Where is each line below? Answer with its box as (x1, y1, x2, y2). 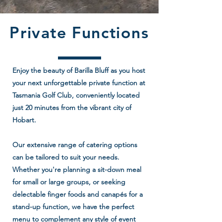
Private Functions (9, 22, 149, 42)
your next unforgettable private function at (12, 78, 145, 87)
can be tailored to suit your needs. (12, 153, 119, 162)
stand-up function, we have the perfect (12, 202, 134, 211)
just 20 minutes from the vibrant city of (12, 103, 131, 112)
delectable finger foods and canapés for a (12, 190, 143, 199)
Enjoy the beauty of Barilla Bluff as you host (12, 66, 145, 75)
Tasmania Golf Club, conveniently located (12, 91, 140, 100)
